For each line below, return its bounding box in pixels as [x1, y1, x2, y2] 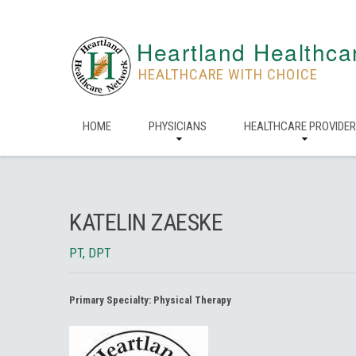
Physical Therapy [153, 294, 231, 306]
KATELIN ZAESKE [69, 208, 222, 236]
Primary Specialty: [69, 294, 153, 306]
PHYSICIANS [149, 119, 207, 133]
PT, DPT [69, 246, 111, 261]
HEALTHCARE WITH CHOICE [138, 65, 318, 83]
